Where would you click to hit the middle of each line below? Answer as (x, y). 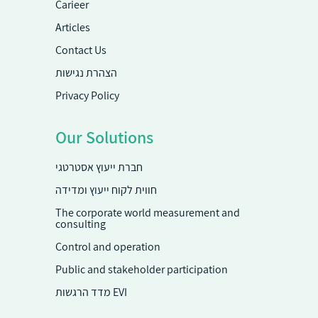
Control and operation (108, 246)
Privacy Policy (87, 95)
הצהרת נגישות (86, 72)
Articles (72, 27)
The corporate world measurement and (147, 212)
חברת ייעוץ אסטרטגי (99, 167)
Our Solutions (104, 137)
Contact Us (81, 50)
